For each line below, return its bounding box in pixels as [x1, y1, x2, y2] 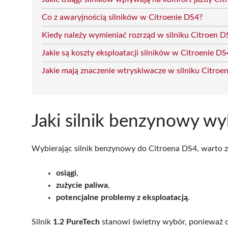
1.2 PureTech [53, 217, 100, 226]
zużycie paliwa [56, 181, 108, 189]
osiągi [56, 168, 76, 177]
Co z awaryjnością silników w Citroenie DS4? [42, 13, 203, 21]
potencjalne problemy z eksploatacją [56, 193, 188, 202]
